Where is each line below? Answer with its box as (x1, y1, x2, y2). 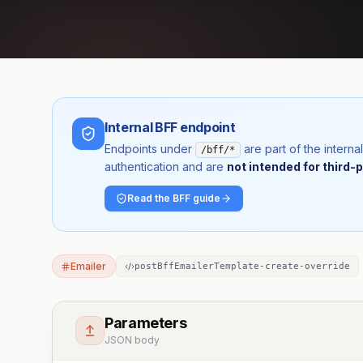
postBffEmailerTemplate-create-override (134, 261, 350, 271)
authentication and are (105, 160, 224, 173)
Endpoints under (105, 142, 195, 156)
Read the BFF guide (127, 192, 220, 204)
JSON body (105, 334, 160, 346)
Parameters (105, 314, 187, 331)
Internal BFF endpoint (105, 119, 236, 135)
